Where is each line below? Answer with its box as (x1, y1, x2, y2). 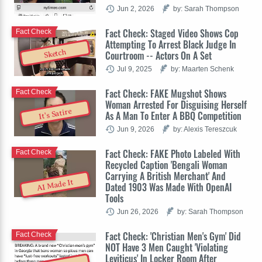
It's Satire (37, 106, 73, 121)
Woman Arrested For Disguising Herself (105, 97, 247, 112)
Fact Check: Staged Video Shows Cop (105, 26, 239, 40)
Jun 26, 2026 (117, 207, 158, 215)
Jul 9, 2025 (117, 64, 152, 73)
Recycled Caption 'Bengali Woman (105, 157, 227, 172)
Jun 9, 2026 (117, 125, 154, 133)
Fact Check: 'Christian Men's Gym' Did (105, 229, 241, 243)
